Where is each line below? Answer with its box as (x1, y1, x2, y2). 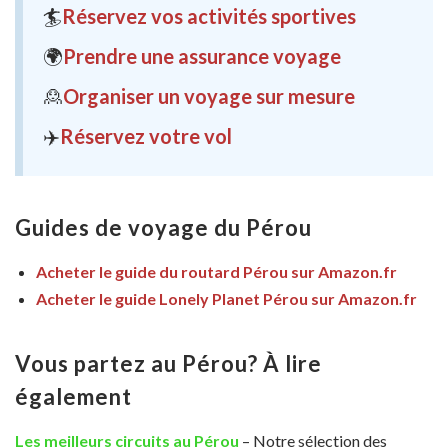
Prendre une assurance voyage (63, 43, 341, 68)
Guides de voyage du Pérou (15, 213, 312, 241)
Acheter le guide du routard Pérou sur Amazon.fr (36, 261, 397, 281)
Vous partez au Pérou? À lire (15, 349, 322, 377)
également (15, 382, 132, 410)
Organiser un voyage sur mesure (63, 83, 355, 108)
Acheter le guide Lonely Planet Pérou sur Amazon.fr (36, 288, 417, 308)
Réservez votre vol (60, 123, 232, 148)
